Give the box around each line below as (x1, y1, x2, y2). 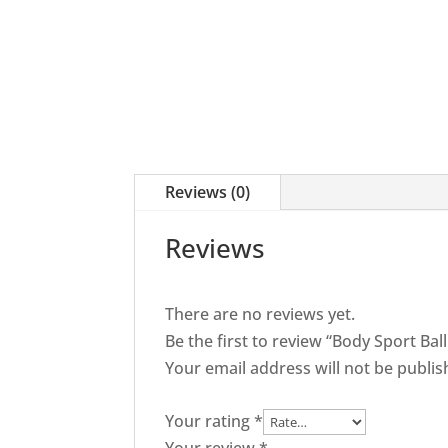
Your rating (165, 410, 255, 433)
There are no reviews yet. (165, 303, 356, 326)
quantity (133, 56, 197, 79)
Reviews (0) (165, 181, 251, 204)
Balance (133, 2, 193, 25)
